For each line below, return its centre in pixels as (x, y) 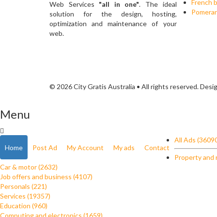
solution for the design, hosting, (113, 14)
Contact (157, 147)
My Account (85, 147)
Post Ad (45, 147)
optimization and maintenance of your (113, 23)
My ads (124, 147)
